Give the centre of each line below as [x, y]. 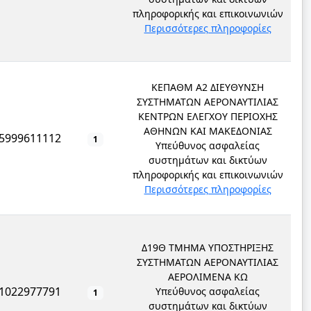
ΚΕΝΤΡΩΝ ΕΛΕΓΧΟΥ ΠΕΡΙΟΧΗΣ [208, 116]
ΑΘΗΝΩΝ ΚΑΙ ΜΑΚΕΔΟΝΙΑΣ [208, 131]
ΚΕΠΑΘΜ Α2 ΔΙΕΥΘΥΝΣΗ [208, 87]
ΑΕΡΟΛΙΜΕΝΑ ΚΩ [208, 277]
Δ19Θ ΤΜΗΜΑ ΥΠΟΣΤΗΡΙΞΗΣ [208, 247]
